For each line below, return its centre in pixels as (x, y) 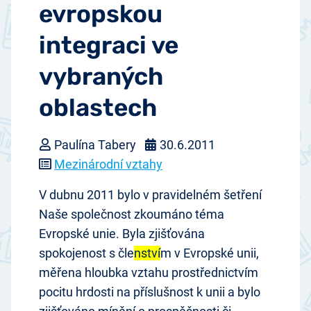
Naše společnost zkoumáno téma (132, 215)
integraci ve (109, 45)
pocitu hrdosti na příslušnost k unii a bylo (150, 292)
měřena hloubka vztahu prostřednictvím (149, 273)
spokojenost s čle (86, 253)
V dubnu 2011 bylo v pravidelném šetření (150, 195)
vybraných (101, 76)
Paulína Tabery (95, 145)
